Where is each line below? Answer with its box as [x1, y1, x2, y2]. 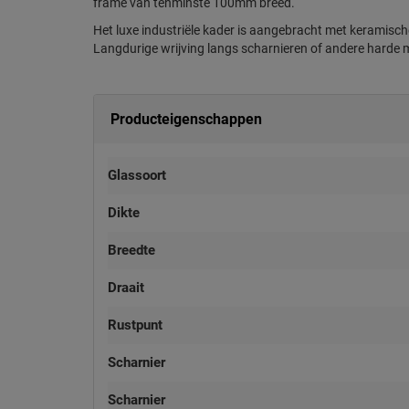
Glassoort [108, 167, 166, 184]
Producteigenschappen [110, 110, 262, 128]
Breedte [108, 242, 155, 258]
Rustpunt [108, 317, 163, 333]
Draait [108, 279, 144, 296]
